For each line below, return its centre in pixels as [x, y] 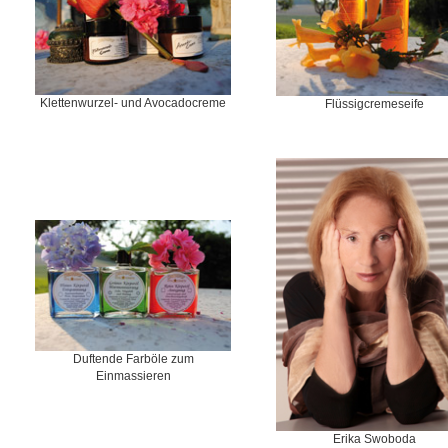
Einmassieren [133, 376]
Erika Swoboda [374, 438]
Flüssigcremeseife [374, 103]
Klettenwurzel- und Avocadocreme [133, 103]
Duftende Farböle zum [133, 359]
